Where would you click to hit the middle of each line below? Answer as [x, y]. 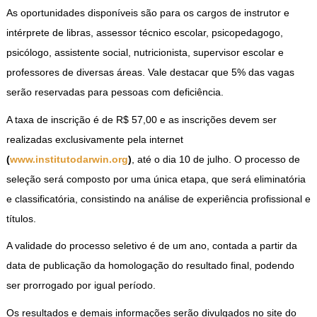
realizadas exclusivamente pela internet [94, 139]
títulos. [21, 218]
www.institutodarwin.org [69, 159]
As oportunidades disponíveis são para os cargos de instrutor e [148, 13]
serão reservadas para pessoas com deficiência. [115, 92]
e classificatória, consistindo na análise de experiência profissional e [158, 198]
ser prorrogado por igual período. [81, 286]
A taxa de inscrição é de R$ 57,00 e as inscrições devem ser [141, 119]
